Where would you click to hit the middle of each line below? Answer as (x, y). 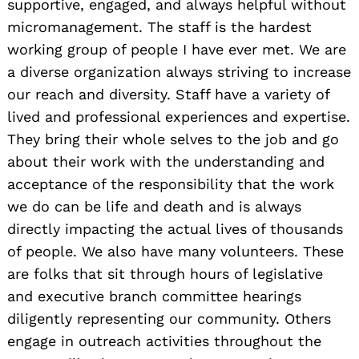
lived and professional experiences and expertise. (179, 116)
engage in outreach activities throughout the (164, 341)
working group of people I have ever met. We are (177, 49)
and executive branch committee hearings (154, 296)
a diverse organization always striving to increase (179, 71)
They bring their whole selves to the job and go (173, 139)
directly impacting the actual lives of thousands (175, 228)
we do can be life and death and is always (154, 206)
